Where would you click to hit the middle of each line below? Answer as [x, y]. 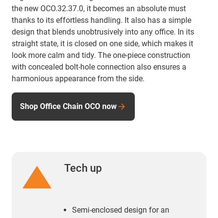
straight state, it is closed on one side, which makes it [102, 43]
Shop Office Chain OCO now [68, 106]
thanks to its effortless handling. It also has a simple [101, 20]
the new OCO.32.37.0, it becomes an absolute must [99, 8]
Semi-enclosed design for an [121, 210]
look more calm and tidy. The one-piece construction [101, 55]
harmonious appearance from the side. [78, 78]
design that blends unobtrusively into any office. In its [103, 32]
